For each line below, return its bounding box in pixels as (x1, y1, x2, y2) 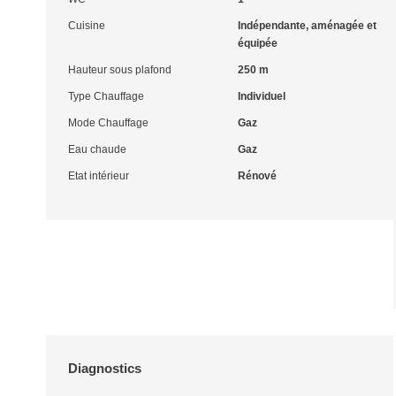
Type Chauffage (68, 90, 144, 103)
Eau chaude (68, 143, 126, 156)
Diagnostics (68, 361, 141, 376)
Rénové (237, 170, 277, 182)
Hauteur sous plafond (68, 64, 171, 76)
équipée (237, 37, 278, 49)
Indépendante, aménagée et (237, 19, 377, 32)
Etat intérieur (68, 170, 129, 182)
